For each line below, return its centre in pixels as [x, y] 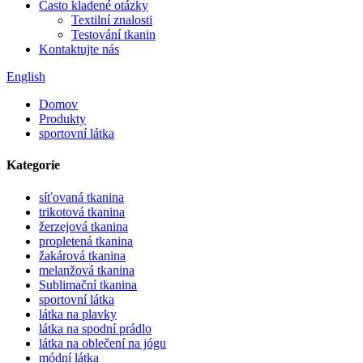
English [26, 77]
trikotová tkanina [82, 211]
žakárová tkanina [82, 255]
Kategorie [33, 165]
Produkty [62, 119]
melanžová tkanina [87, 270]
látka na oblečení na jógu [102, 343]
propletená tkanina [86, 241]
